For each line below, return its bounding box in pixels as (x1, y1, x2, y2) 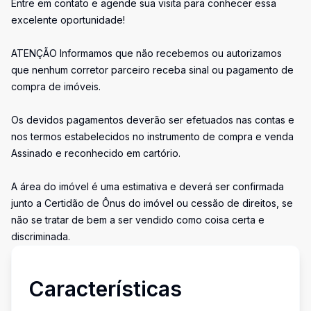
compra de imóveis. (11, 81, 101, 92)
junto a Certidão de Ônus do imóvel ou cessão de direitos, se (11, 197, 293, 209)
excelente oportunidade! (11, 14, 125, 26)
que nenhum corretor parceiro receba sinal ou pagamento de (11, 64, 294, 76)
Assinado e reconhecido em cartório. (11, 147, 180, 159)
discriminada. (11, 230, 70, 242)
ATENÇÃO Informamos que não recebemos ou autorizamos (11, 47, 282, 59)
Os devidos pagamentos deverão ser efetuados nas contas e (11, 114, 294, 126)
